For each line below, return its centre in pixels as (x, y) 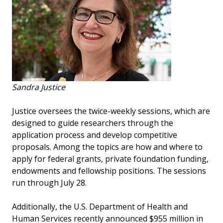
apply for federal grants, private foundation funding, (110, 159)
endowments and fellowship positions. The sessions (109, 170)
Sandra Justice (39, 87)
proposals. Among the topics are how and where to (107, 147)
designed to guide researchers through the (93, 123)
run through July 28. (50, 182)
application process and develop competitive (95, 135)
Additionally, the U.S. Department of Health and (100, 206)
